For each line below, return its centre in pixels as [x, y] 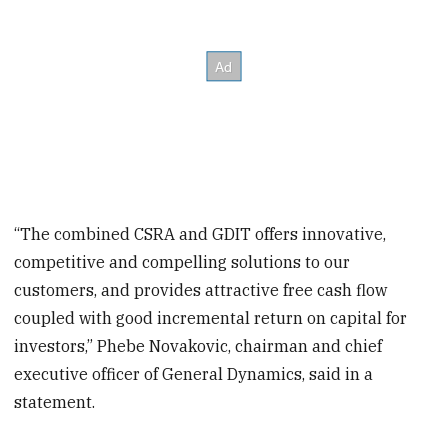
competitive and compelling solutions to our [182, 262]
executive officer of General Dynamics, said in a [194, 374]
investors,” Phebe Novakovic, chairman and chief [198, 346]
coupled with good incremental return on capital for [211, 318]
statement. [55, 402]
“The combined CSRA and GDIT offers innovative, [200, 234]
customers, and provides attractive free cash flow [201, 290]
